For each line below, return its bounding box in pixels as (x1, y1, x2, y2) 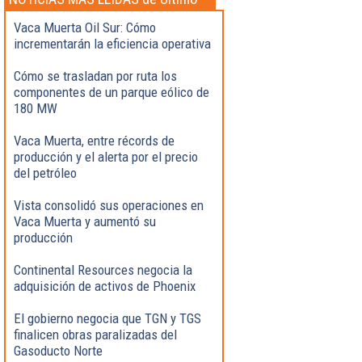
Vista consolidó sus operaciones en (14, 196, 204, 213)
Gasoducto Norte (14, 342, 103, 359)
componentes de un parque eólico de (14, 83, 209, 100)
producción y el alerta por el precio (14, 148, 198, 165)
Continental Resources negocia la (14, 261, 192, 278)
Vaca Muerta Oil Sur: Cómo (14, 19, 156, 36)
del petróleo (14, 164, 77, 181)
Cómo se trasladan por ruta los (14, 67, 177, 84)
